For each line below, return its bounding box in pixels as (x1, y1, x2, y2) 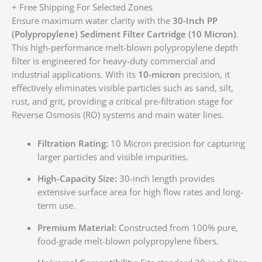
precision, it (181, 68, 230, 81)
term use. (37, 199, 75, 212)
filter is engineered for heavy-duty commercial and (12, 55, 215, 67)
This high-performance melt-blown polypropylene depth (12, 42, 238, 54)
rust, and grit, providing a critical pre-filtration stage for (12, 95, 233, 108)
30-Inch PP (173, 15, 218, 27)
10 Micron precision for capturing (108, 137, 245, 149)
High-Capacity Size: (37, 173, 117, 185)
